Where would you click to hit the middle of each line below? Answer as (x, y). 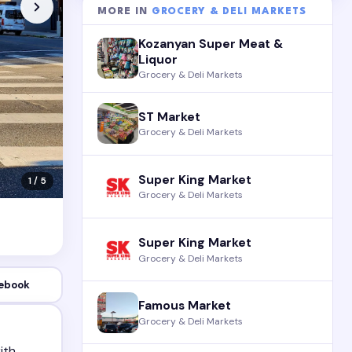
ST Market (170, 117)
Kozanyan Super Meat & (211, 44)
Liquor (158, 59)
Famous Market (185, 306)
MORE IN (125, 12)
